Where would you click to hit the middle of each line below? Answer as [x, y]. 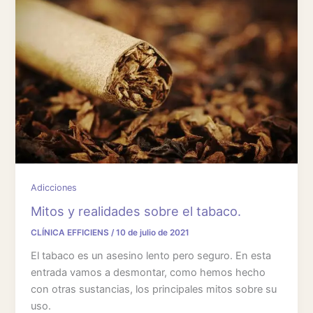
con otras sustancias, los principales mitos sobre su [154, 290]
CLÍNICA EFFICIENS [71, 233]
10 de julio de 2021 [153, 233]
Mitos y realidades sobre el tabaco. [136, 211]
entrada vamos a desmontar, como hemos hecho [148, 273]
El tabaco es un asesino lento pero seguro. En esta [151, 256]
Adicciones [54, 187]
